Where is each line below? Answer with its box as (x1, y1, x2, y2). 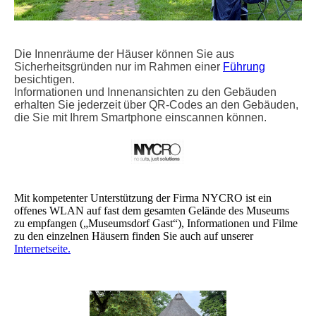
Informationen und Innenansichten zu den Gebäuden (14, 85, 276, 98)
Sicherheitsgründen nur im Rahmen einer (14, 60, 223, 73)
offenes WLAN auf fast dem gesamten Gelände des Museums (14, 204, 289, 217)
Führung (223, 60, 265, 73)
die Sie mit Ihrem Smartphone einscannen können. (14, 111, 267, 123)
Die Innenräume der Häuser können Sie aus (14, 47, 234, 60)
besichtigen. (14, 73, 75, 85)
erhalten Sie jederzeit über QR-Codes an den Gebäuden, (14, 98, 298, 111)
